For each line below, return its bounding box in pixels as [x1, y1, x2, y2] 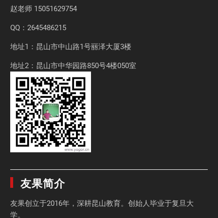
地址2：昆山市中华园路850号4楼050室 [10, 61, 137, 70]
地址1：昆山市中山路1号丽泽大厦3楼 [10, 42, 132, 51]
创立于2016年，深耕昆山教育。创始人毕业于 [25, 199, 172, 208]
